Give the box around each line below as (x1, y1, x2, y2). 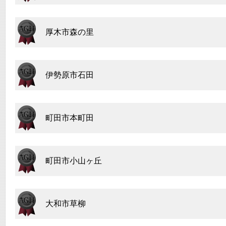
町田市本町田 (45, 114, 94, 122)
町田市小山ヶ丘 (45, 156, 102, 165)
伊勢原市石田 (45, 71, 94, 79)
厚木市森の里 (45, 28, 94, 36)
